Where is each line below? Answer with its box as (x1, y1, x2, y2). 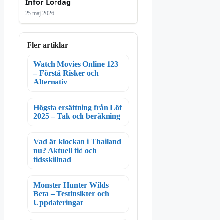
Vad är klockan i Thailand (33, 137, 121, 146)
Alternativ (33, 78, 67, 86)
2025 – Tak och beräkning (33, 112, 120, 121)
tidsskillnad (33, 155, 71, 164)
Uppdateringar (33, 198, 83, 207)
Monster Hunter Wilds (33, 181, 109, 190)
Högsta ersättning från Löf (33, 103, 122, 112)
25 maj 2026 (25, 10, 54, 17)
